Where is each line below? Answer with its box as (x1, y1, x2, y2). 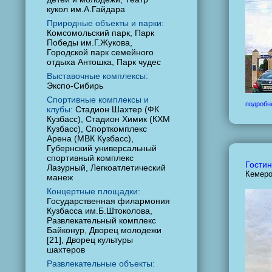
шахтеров (47, 245, 85, 254)
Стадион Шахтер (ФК (75, 104, 159, 114)
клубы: (47, 104, 75, 114)
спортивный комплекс (47, 153, 134, 163)
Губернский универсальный (47, 143, 157, 153)
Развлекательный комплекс (47, 216, 156, 225)
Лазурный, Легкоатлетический (47, 163, 166, 172)
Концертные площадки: (47, 186, 140, 196)
